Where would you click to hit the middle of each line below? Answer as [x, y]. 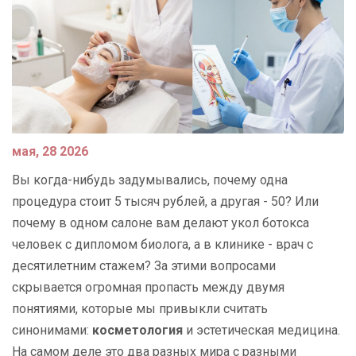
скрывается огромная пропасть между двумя [148, 288]
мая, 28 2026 [50, 152]
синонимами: [52, 331]
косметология [137, 331]
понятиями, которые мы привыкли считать [140, 309]
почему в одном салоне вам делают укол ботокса [161, 223]
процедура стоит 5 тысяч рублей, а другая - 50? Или [165, 202]
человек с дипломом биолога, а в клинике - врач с [163, 245]
